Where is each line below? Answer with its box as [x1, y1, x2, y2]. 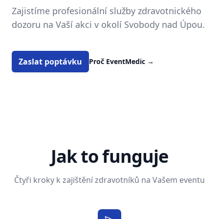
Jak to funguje [50, 144, 169, 168]
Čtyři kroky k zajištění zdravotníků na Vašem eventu [14, 175, 205, 185]
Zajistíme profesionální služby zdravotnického [12, 5, 201, 17]
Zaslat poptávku [19, 56, 82, 67]
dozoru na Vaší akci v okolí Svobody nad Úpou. [12, 19, 205, 30]
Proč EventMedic [89, 57, 147, 66]
